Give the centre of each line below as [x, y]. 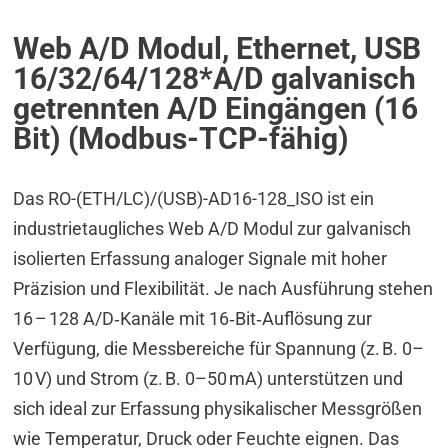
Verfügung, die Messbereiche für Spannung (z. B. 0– [219, 348]
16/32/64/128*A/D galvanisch [215, 78]
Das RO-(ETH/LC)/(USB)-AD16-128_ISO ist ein [194, 198]
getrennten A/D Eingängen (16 [216, 108]
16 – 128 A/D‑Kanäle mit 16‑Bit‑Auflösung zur [193, 318]
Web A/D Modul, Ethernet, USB [217, 48]
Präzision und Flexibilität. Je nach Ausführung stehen [223, 288]
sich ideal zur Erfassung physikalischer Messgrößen [218, 408]
